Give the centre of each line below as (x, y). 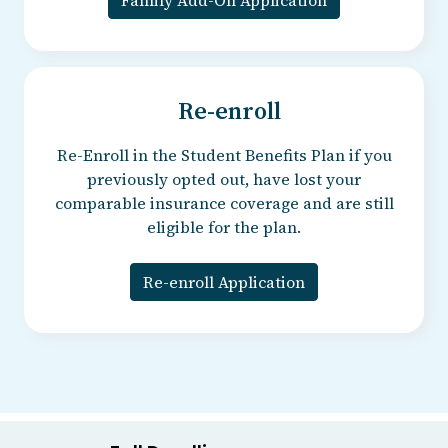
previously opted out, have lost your (224, 178)
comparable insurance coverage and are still (224, 202)
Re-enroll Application (224, 281)
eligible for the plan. (224, 226)
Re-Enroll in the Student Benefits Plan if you (224, 154)
